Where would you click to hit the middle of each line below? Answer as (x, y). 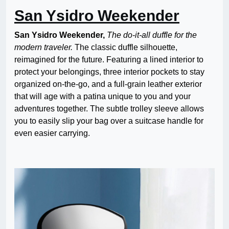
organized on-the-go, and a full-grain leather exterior (108, 84)
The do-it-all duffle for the (152, 35)
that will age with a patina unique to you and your (102, 97)
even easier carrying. (52, 133)
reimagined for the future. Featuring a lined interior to (109, 60)
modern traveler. (43, 48)
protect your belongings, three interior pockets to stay (109, 72)
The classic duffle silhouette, (125, 48)
